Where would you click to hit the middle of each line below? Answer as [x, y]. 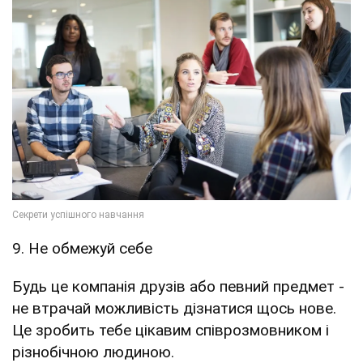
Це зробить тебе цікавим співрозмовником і [171, 330]
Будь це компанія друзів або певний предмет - [178, 286]
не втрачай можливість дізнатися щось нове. [174, 308]
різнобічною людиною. [93, 352]
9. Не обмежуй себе [82, 248]
